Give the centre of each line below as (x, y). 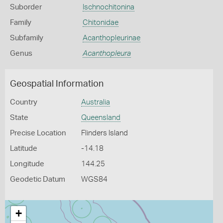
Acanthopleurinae (111, 38)
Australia (95, 102)
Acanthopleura (107, 54)
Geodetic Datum (38, 179)
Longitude (27, 164)
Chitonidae (100, 23)
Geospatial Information (57, 84)
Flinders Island (104, 133)
